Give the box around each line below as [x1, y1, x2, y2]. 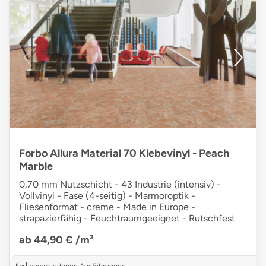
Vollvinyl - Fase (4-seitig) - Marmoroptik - [19, 190, 195, 202]
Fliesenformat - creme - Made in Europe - [19, 201, 195, 213]
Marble [19, 160, 53, 173]
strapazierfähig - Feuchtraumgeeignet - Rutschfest [19, 213, 235, 224]
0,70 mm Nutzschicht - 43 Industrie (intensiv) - [19, 179, 221, 191]
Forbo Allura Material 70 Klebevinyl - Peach [19, 147, 229, 160]
